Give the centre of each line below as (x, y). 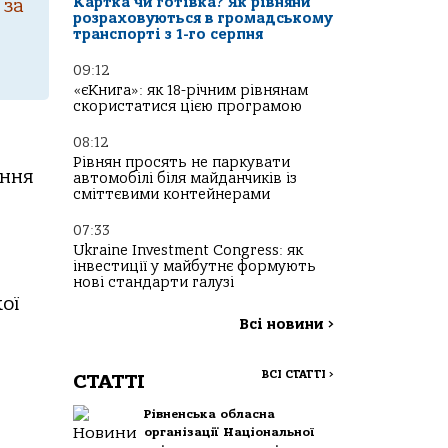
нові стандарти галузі (153, 282)
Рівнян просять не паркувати (181, 162)
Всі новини (283, 324)
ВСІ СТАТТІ (295, 374)
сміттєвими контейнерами (171, 194)
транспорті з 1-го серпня (168, 34)
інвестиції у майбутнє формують (194, 266)
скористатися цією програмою (187, 106)
